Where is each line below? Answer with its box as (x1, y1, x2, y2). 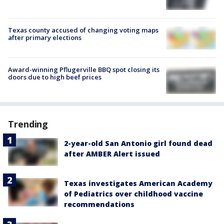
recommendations (64, 199, 134, 209)
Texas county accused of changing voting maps (8, 25, 158, 35)
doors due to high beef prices (8, 72, 101, 81)
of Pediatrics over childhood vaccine (64, 189, 203, 199)
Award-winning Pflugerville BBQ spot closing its (8, 64, 159, 74)
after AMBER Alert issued (64, 149, 160, 159)
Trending (8, 118, 48, 130)
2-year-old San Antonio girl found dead (64, 138, 212, 148)
